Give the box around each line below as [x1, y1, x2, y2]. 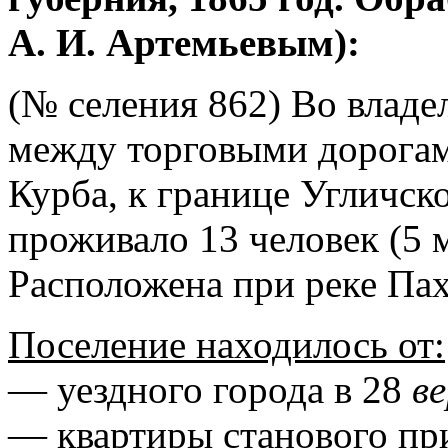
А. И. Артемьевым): [8, 20, 360, 64]
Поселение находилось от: [8, 322, 445, 366]
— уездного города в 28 [8, 367, 412, 411]
